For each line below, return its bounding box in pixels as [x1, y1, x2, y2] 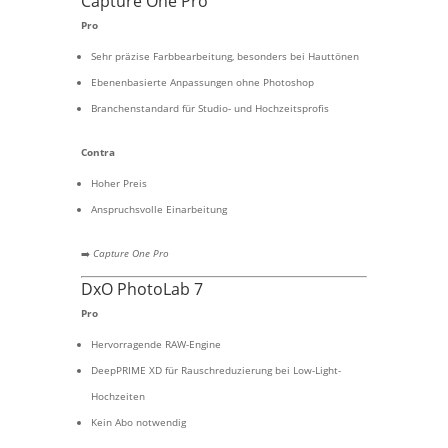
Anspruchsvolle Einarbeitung [90, 202, 227, 216]
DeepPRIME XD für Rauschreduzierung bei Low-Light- [90, 363, 341, 377]
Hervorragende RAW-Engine [90, 337, 221, 351]
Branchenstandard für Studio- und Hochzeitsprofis [90, 101, 329, 115]
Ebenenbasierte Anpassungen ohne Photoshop [90, 75, 314, 89]
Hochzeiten [90, 389, 145, 403]
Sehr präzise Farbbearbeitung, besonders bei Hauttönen [90, 49, 359, 63]
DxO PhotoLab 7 [80, 278, 203, 300]
